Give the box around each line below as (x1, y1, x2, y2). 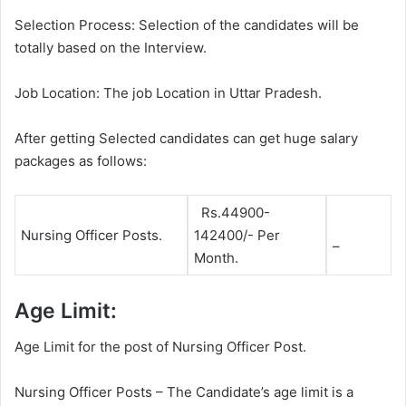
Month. (194, 249, 238, 267)
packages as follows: (14, 152, 147, 170)
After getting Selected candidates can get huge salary (14, 130, 358, 148)
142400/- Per (194, 227, 280, 245)
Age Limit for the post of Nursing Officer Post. (14, 338, 306, 356)
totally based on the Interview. (14, 39, 207, 57)
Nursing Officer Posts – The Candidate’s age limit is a (14, 383, 353, 401)
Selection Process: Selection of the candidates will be (14, 16, 359, 34)
